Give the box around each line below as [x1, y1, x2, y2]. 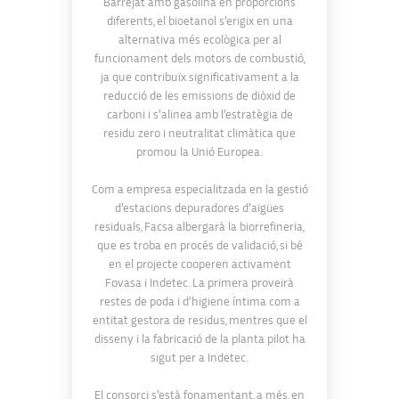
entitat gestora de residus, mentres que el [92, 313, 307, 327]
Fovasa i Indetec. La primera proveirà [105, 276, 294, 289]
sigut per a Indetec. [151, 351, 248, 364]
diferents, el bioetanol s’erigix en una [106, 14, 293, 28]
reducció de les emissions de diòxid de [103, 89, 296, 102]
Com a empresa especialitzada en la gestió [91, 183, 308, 196]
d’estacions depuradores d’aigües [115, 201, 284, 215]
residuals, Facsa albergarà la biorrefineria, [94, 220, 305, 233]
